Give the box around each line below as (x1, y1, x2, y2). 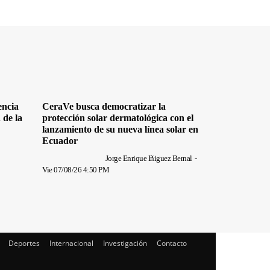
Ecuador (42, 136, 78, 146)
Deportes (8, 238, 40, 249)
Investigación (103, 238, 147, 249)
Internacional (49, 238, 93, 249)
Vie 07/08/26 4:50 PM (42, 165, 109, 175)
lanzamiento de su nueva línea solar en (42, 124, 198, 135)
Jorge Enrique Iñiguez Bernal (105, 154, 192, 163)
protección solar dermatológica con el (42, 113, 193, 124)
